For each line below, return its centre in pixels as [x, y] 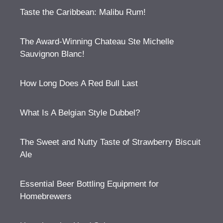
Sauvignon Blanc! [52, 54]
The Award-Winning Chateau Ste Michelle [97, 42]
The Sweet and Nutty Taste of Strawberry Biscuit [110, 142]
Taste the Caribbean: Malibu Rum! [83, 12]
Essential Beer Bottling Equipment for [89, 184]
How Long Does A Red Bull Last [79, 83]
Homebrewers [46, 196]
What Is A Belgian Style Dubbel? [80, 113]
